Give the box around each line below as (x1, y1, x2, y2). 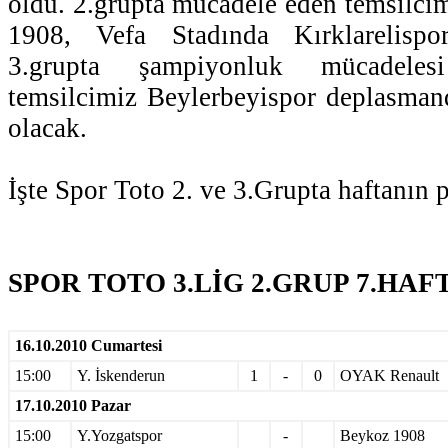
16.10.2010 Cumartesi (15, 336, 162, 354)
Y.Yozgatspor (77, 426, 162, 444)
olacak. (8, 112, 87, 143)
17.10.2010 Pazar (15, 396, 131, 414)
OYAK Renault (340, 366, 439, 384)
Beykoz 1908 (340, 426, 425, 444)
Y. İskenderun (77, 366, 165, 384)
